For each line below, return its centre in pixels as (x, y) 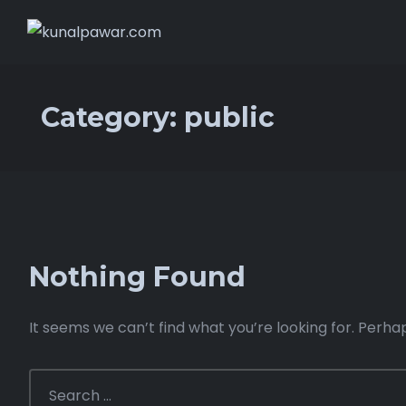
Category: (112, 117)
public (229, 117)
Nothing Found (137, 276)
